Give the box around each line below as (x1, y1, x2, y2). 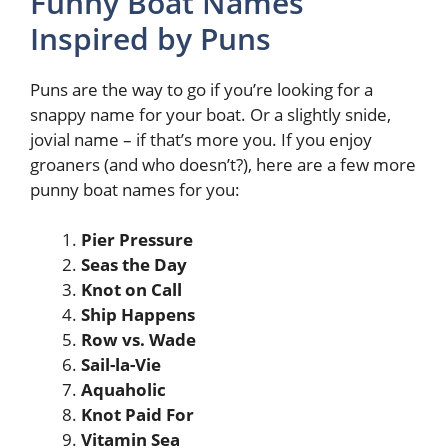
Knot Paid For (81, 403, 194, 426)
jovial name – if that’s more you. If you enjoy (30, 127, 372, 151)
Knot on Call (81, 278, 182, 301)
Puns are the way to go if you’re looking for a (30, 77, 373, 101)
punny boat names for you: (30, 177, 240, 201)
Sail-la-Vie (81, 353, 161, 376)
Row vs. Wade (81, 328, 196, 351)
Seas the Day (81, 253, 187, 276)
